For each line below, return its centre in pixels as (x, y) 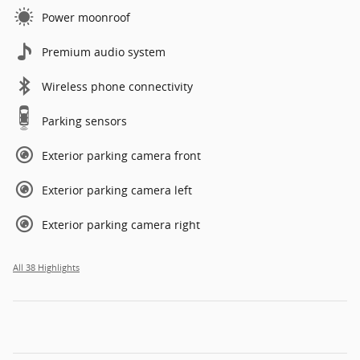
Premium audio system (104, 51)
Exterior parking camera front (121, 155)
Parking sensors (84, 121)
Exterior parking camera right (121, 224)
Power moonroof (86, 17)
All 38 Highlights (46, 267)
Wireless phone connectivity (117, 86)
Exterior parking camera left (117, 190)
